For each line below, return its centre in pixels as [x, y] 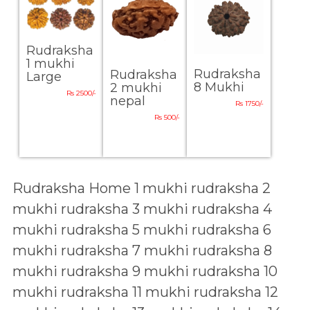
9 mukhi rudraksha [196, 271]
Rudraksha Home [72, 188]
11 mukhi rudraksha [197, 292]
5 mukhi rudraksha [196, 230]
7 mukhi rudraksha [196, 250]
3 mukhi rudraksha [196, 209]
